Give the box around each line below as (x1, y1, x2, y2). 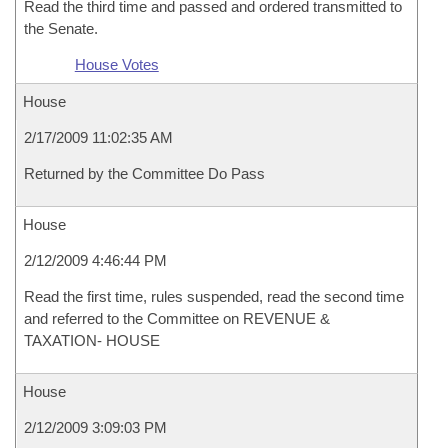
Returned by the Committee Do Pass (24, 165, 265, 182)
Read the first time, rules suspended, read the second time (24, 288, 404, 305)
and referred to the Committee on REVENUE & (24, 310, 330, 327)
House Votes (74, 56, 159, 73)
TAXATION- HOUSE (24, 332, 160, 349)
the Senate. (24, 20, 98, 37)
